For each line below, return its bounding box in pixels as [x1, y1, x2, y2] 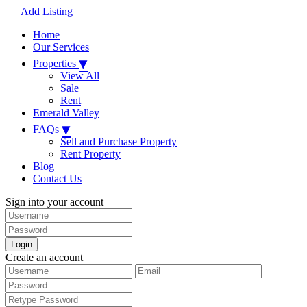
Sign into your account [5, 196, 103, 208]
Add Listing [21, 5, 73, 17]
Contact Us [33, 173, 82, 184]
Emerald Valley [33, 107, 99, 119]
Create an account [5, 251, 83, 263]
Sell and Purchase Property [60, 136, 177, 147]
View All [60, 70, 99, 82]
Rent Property [60, 148, 121, 160]
